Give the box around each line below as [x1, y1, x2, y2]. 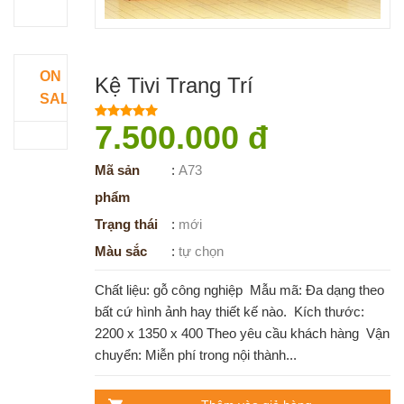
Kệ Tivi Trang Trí [94, 72, 253, 97]
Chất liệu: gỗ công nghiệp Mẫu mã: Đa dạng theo [94, 281, 384, 298]
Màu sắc [94, 243, 147, 259]
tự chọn [178, 243, 224, 259]
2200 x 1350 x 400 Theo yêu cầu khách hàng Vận [94, 325, 390, 341]
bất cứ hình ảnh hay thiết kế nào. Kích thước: [94, 303, 364, 319]
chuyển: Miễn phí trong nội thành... [94, 346, 297, 363]
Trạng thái [94, 216, 158, 232]
